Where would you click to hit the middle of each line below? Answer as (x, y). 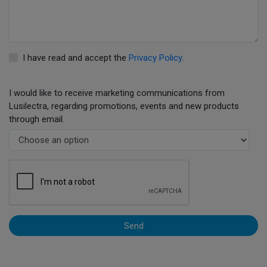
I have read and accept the (75, 58)
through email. (37, 119)
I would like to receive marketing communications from (117, 93)
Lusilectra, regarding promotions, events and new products (124, 106)
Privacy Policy (155, 58)
